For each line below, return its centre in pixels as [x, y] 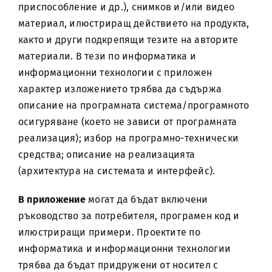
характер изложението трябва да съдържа [120, 89]
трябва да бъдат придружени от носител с [118, 265]
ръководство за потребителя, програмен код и [129, 216]
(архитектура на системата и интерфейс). [117, 171]
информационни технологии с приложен [115, 73]
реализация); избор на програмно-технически [128, 138]
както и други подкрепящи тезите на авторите [128, 40]
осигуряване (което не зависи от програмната [127, 122]
